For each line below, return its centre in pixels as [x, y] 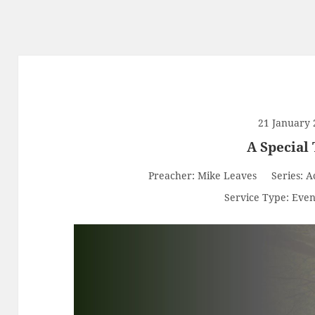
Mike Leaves [227, 176]
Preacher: [172, 176]
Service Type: [257, 198]
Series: [288, 176]
